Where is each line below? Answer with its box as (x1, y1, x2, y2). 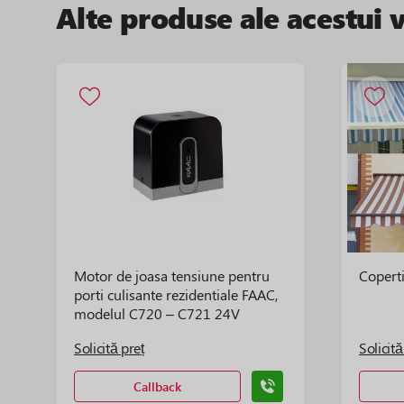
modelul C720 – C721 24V (74, 304, 240, 323)
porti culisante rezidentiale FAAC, (74, 285, 278, 304)
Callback (133, 378, 181, 395)
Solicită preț (74, 338, 144, 357)
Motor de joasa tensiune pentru (74, 266, 270, 285)
